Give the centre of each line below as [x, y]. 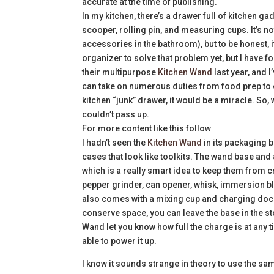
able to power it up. [120, 241]
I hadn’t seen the [115, 142]
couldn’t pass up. [116, 114]
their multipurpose [120, 72]
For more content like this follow [147, 128]
